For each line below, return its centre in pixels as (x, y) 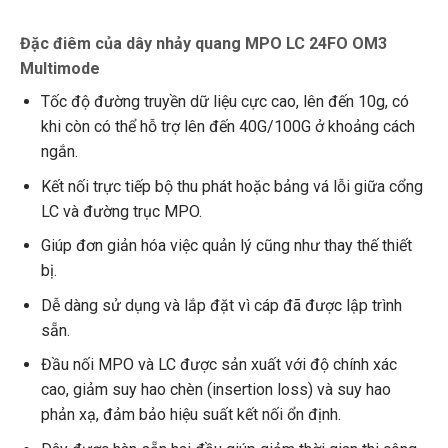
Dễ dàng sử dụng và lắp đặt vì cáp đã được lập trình (221, 305)
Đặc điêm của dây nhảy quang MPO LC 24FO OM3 (203, 44)
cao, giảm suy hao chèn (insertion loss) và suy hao (215, 390)
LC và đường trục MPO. (121, 211)
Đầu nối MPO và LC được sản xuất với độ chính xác (218, 365)
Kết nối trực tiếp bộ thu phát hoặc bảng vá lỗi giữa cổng (231, 186)
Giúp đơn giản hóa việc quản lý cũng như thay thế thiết (226, 246)
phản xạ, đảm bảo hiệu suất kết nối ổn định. (190, 415)
